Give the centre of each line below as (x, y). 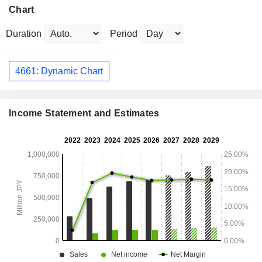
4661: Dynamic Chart (59, 71)
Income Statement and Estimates (84, 113)
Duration (24, 34)
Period (124, 34)
